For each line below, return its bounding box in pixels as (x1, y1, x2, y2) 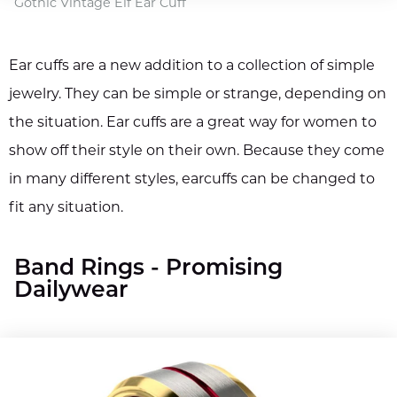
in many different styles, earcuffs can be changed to (9, 173, 375, 188)
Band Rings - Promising (14, 258, 283, 281)
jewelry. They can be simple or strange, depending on (9, 88, 386, 103)
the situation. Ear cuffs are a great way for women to (9, 116, 377, 131)
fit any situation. (9, 201, 123, 216)
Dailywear (14, 280, 128, 303)
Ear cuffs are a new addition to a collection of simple (9, 59, 375, 74)
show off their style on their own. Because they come (9, 144, 385, 160)
